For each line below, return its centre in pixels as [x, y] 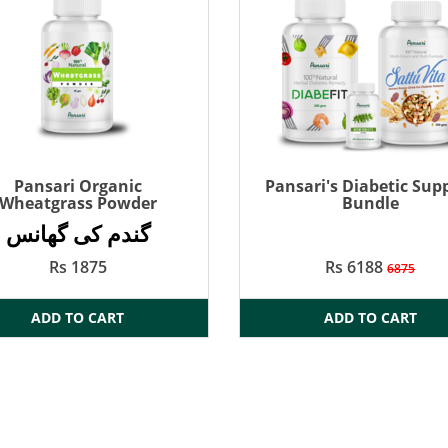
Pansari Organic [77, 186]
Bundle [370, 203]
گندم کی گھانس [77, 233]
